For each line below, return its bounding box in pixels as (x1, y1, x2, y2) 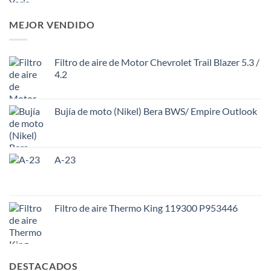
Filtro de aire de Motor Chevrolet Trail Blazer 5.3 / (54, 56, 260, 68)
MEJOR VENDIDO (9, 19, 95, 31)
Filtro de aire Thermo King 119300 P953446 (54, 201, 238, 214)
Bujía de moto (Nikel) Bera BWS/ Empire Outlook (54, 105, 257, 117)
